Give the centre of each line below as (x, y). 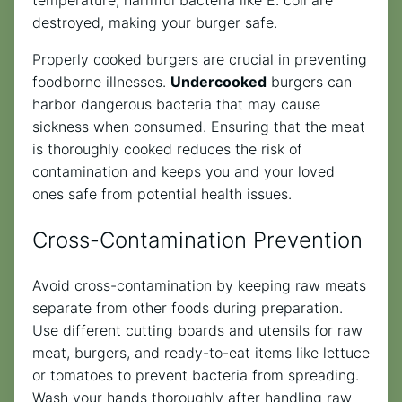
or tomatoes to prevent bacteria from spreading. (196, 375)
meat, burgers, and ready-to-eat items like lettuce (201, 352)
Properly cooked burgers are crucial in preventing (200, 59)
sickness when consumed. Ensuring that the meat (199, 126)
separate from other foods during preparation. (188, 307)
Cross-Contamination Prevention (197, 240)
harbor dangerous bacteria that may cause (176, 104)
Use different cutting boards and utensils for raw (197, 330)
